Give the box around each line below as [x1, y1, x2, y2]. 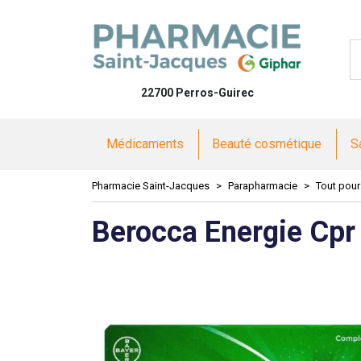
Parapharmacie [228, 180, 297, 192]
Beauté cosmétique [212, 136, 322, 151]
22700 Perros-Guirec [140, 86, 254, 99]
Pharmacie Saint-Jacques [92, 180, 210, 192]
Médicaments [106, 136, 184, 151]
